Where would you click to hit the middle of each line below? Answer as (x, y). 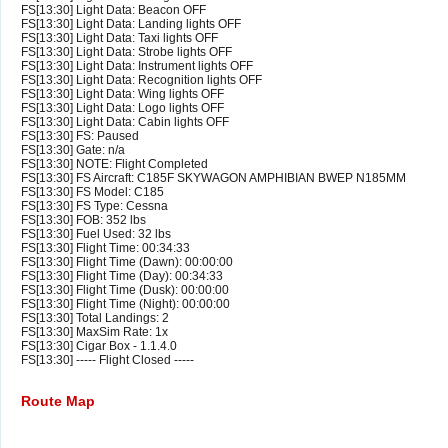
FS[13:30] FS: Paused (80, 136)
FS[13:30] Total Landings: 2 (95, 318)
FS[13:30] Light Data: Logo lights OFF (122, 108)
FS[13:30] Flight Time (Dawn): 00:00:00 (127, 262)
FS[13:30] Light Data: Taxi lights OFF (119, 38)
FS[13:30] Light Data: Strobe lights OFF (126, 52)
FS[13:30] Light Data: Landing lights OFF (131, 24)
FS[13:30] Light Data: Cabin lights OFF (125, 122)
